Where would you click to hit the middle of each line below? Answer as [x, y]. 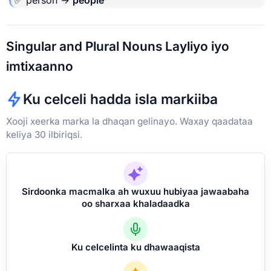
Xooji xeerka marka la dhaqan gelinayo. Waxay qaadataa [129, 121]
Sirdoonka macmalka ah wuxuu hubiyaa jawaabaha [135, 191]
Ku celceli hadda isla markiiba [120, 99]
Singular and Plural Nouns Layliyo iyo [118, 46]
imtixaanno [40, 66]
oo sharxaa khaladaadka [135, 203]
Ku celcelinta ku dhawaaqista [135, 247]
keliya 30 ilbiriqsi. [44, 134]
